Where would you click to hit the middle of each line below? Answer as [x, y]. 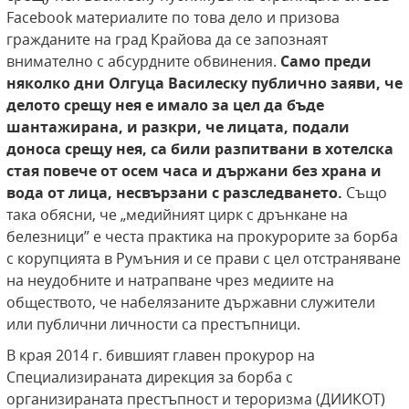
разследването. [284, 193]
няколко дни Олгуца [85, 84]
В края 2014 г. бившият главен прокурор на [161, 356]
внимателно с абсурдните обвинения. [143, 62]
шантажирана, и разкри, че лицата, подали [178, 127]
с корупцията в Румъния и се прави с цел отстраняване [204, 259]
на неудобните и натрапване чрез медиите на [170, 281]
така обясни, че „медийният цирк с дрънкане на [177, 215]
